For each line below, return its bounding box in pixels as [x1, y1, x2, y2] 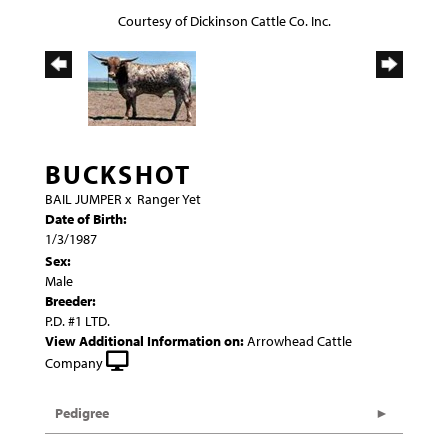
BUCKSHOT [45, 158, 191, 191]
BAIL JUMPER [45, 190, 122, 208]
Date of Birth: [45, 210, 127, 228]
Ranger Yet [137, 190, 201, 208]
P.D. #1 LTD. [45, 312, 110, 330]
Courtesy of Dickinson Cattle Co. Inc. [117, 12, 331, 30]
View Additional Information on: [45, 332, 244, 350]
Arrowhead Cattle [247, 332, 352, 350]
